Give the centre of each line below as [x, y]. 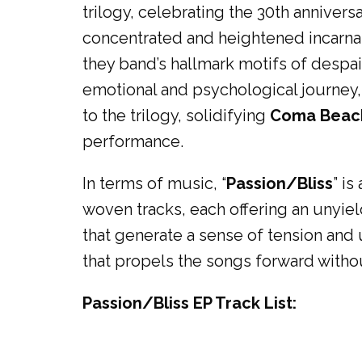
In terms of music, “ [154, 183]
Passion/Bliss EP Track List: [189, 303]
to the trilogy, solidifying [176, 115]
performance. [133, 141]
